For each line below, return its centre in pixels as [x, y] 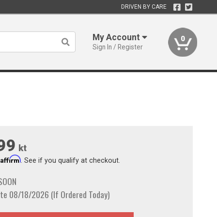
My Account [117, 37]
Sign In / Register [118, 47]
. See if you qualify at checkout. [70, 160]
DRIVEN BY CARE [144, 7]
